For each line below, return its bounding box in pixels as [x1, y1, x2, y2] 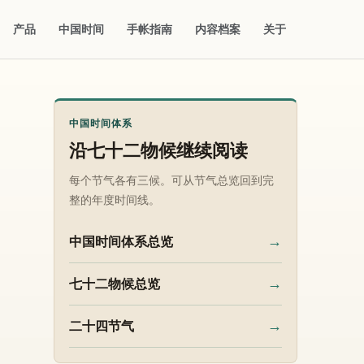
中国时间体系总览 [69, 234, 173, 249]
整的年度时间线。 [69, 193, 160, 206]
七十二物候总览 [69, 276, 160, 291]
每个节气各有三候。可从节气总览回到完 [69, 174, 274, 187]
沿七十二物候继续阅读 [69, 141, 248, 161]
